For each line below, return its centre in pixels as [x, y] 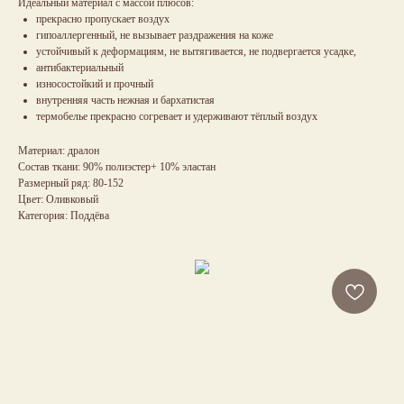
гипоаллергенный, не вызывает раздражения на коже [155, 35]
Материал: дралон [59, 150]
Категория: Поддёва [64, 215]
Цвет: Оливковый [58, 199]
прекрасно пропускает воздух [103, 18]
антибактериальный [80, 67]
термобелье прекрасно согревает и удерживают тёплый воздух [177, 116]
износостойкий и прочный [95, 83]
